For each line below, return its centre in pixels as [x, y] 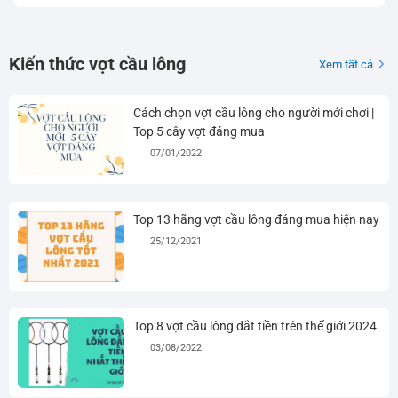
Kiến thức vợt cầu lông [97, 64]
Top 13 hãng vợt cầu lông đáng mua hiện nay [256, 220]
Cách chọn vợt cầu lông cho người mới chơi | [253, 113]
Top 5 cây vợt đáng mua [199, 132]
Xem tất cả [346, 64]
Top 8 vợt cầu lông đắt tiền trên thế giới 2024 [255, 326]
